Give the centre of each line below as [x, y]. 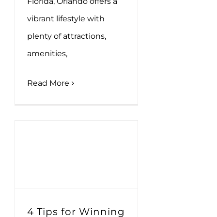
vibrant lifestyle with [66, 19]
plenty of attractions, [67, 36]
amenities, [47, 54]
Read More [48, 83]
